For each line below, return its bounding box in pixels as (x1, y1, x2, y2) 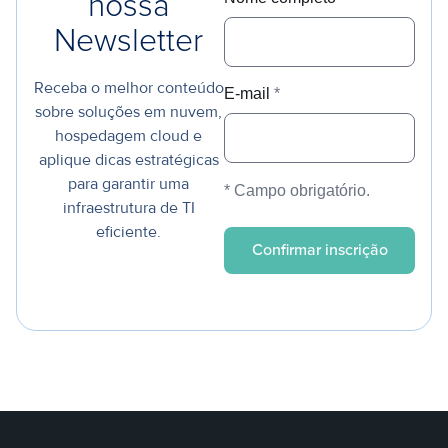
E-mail (224, 84, 274, 102)
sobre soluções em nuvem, (35, 101, 222, 122)
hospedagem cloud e (55, 125, 202, 146)
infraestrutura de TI (62, 197, 195, 218)
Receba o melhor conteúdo (33, 77, 224, 98)
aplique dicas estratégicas (38, 149, 219, 170)
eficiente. (96, 221, 161, 242)
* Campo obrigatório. (224, 181, 370, 199)
